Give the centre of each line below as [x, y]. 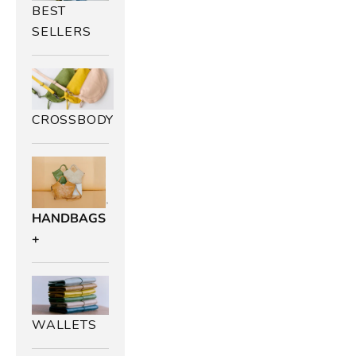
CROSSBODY [73, 120]
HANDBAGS [69, 219]
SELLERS [62, 32]
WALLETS [64, 325]
